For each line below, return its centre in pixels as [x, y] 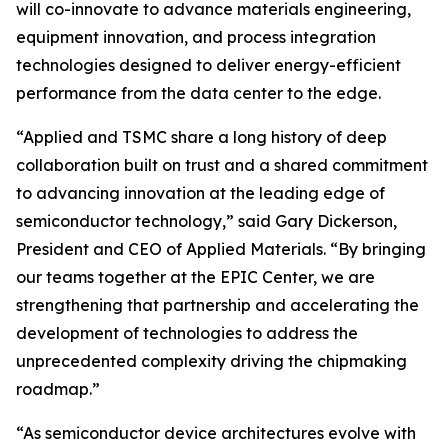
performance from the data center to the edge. [198, 93]
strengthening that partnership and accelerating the [217, 305]
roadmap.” [58, 389]
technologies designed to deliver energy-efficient [208, 65]
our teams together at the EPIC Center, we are [195, 277]
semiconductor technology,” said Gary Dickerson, [206, 221]
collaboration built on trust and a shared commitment [222, 165]
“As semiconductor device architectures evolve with [216, 433]
